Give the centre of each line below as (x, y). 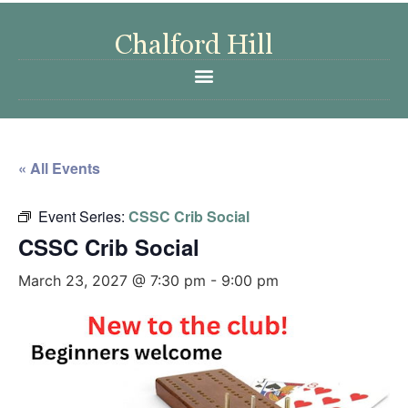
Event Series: (83, 216)
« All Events (59, 168)
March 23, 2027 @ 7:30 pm (112, 280)
